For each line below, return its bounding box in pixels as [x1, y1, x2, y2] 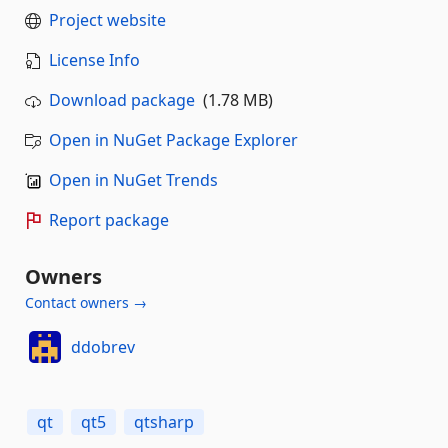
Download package [49, 89, 195, 111]
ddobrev [70, 335, 135, 358]
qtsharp [134, 411, 194, 433]
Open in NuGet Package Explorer [49, 129, 298, 151]
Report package [49, 209, 169, 231]
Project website [49, 9, 166, 31]
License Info [49, 49, 140, 71]
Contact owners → [25, 293, 147, 312]
